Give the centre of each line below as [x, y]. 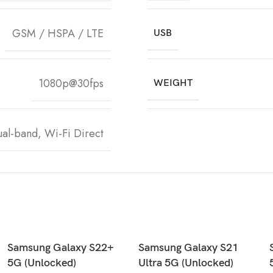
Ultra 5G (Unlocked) [186, 263]
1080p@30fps [71, 83]
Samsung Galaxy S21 [188, 247]
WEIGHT [173, 83]
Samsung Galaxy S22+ [61, 247]
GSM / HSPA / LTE [58, 33]
